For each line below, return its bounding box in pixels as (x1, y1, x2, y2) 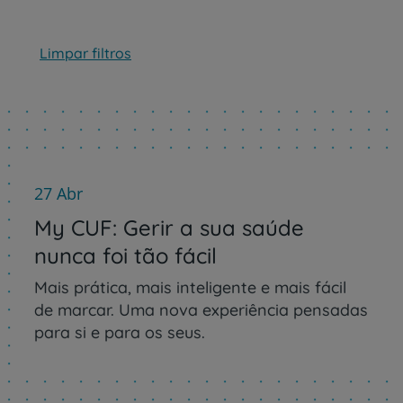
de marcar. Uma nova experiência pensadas (34, 299, 368, 320)
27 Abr (34, 182, 83, 204)
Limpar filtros (40, 43, 131, 62)
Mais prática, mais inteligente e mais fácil (34, 276, 346, 298)
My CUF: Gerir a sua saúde (34, 213, 304, 241)
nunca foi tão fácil (34, 241, 217, 269)
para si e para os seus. (34, 321, 205, 343)
